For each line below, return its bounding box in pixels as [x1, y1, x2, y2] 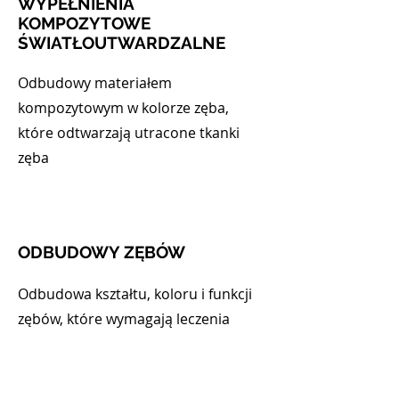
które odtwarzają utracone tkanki [18, 123, 240, 142]
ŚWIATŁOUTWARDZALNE [18, 33, 225, 53]
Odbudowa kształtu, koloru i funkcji [18, 284, 252, 304]
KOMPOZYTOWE [18, 13, 151, 33]
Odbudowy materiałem [18, 73, 172, 93]
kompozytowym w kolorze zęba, [18, 98, 229, 118]
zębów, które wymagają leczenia [18, 309, 230, 329]
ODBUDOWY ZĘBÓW [18, 242, 185, 262]
